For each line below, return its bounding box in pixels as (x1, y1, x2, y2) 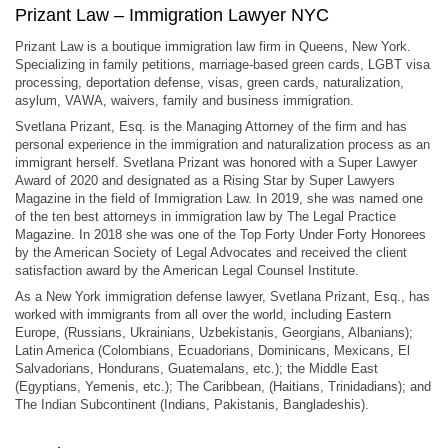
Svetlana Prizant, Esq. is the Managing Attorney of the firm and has (15, 119, 407, 134)
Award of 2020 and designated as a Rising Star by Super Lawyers (15, 173, 395, 188)
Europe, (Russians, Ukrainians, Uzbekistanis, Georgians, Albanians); (15, 325, 413, 340)
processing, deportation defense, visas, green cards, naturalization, (15, 75, 404, 90)
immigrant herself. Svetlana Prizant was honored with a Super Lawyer (15, 155, 417, 170)
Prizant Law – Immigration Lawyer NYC (15, 5, 329, 25)
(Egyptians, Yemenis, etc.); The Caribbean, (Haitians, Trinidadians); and (15, 379, 431, 394)
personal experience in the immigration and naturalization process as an (15, 137, 430, 152)
